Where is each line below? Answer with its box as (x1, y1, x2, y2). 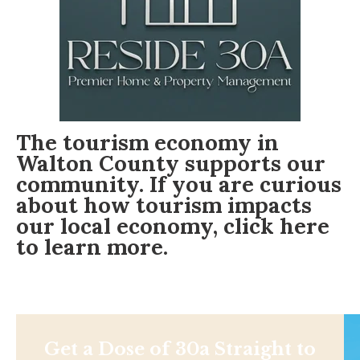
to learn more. (16, 232, 168, 260)
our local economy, (16, 211, 223, 239)
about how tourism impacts (16, 190, 312, 219)
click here (223, 211, 329, 239)
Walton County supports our (16, 149, 325, 177)
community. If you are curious (16, 170, 342, 198)
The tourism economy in (16, 128, 279, 156)
